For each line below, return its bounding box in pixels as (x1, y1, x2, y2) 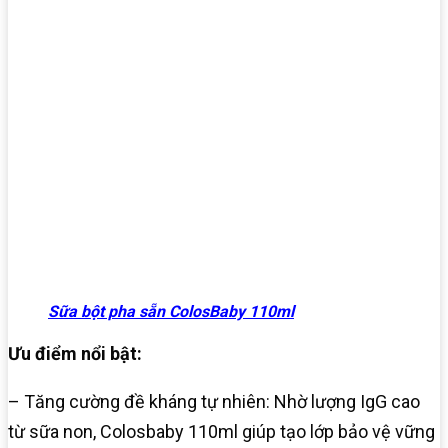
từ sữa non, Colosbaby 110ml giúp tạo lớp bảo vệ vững (8, 421, 435, 443)
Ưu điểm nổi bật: (8, 343, 142, 365)
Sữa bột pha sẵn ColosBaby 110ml (48, 302, 294, 322)
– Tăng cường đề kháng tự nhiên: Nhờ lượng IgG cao (8, 391, 420, 413)
